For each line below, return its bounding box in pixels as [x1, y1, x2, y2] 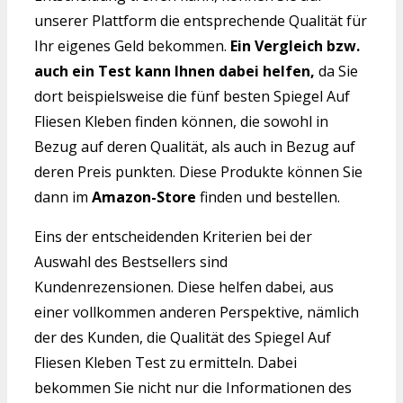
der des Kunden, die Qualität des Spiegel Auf [34, 327, 331, 348]
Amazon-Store [92, 187, 196, 208]
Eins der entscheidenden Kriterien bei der [34, 227, 312, 247]
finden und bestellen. [196, 187, 340, 208]
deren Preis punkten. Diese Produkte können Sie [34, 162, 363, 183]
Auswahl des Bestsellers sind [34, 252, 228, 273]
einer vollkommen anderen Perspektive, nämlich [34, 302, 359, 323]
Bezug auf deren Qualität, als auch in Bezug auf [34, 137, 355, 157]
